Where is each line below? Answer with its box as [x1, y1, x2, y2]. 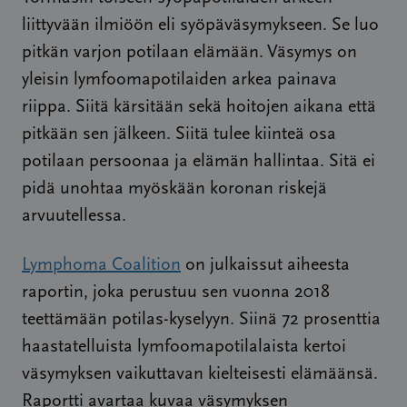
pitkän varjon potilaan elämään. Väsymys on [22, 44, 357, 62]
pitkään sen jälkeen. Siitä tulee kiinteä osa [22, 125, 336, 144]
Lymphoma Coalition [22, 256, 181, 274]
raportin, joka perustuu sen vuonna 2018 [22, 283, 330, 302]
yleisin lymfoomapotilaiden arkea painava [22, 71, 337, 89]
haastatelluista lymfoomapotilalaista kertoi [22, 338, 346, 356]
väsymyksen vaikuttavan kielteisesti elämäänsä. [22, 365, 378, 383]
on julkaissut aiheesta [181, 256, 350, 274]
